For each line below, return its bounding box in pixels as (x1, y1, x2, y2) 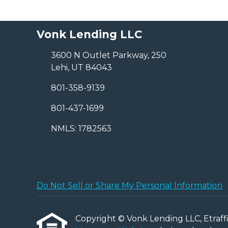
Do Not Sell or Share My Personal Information (37, 181, 222, 191)
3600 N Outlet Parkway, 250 (51, 50, 166, 61)
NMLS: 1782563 (51, 124, 111, 134)
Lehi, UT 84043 (51, 63, 112, 73)
